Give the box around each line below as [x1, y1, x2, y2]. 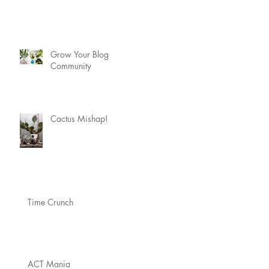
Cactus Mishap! [50, 113, 108, 124]
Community [50, 60, 91, 71]
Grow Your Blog [50, 49, 109, 60]
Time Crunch [28, 196, 73, 208]
